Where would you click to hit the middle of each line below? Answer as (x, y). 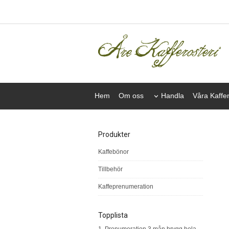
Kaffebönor (113, 152)
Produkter (114, 135)
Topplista (113, 215)
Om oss (131, 96)
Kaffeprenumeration (126, 187)
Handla (173, 96)
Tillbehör (110, 169)
